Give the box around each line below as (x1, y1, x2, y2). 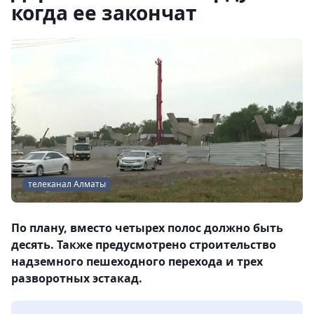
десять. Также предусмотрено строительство (11, 237, 276, 253)
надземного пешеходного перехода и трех (11, 254, 263, 270)
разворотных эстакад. (11, 271, 142, 287)
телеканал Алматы (28, 178, 106, 191)
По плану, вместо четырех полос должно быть (11, 220, 283, 236)
